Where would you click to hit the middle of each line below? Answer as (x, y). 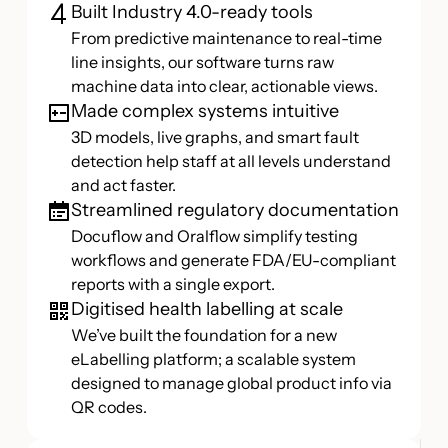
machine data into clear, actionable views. (225, 85)
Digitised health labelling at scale (207, 308)
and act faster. (124, 184)
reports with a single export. (173, 283)
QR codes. (109, 406)
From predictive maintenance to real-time (227, 37)
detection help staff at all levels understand (231, 160)
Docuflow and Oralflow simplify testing (215, 235)
